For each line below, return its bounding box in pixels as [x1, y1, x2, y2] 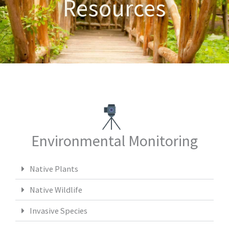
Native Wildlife [30, 184, 83, 195]
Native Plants [30, 163, 79, 174]
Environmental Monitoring [31, 130, 198, 150]
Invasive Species [30, 205, 88, 216]
